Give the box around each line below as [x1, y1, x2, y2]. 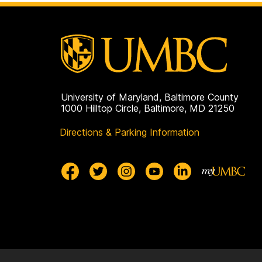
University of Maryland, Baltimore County [61, 91, 239, 103]
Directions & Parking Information [60, 126, 199, 138]
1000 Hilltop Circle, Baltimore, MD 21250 [61, 102, 235, 114]
